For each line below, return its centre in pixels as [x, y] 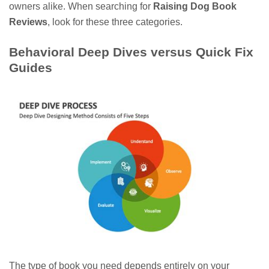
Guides [31, 67]
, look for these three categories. [115, 22]
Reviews [28, 22]
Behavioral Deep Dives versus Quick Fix [131, 52]
